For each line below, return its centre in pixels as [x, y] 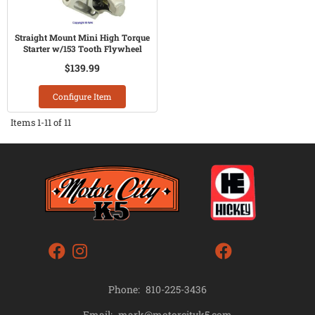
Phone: [124, 290]
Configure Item [82, 96]
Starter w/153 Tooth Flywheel [82, 49]
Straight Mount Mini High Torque [82, 37]
